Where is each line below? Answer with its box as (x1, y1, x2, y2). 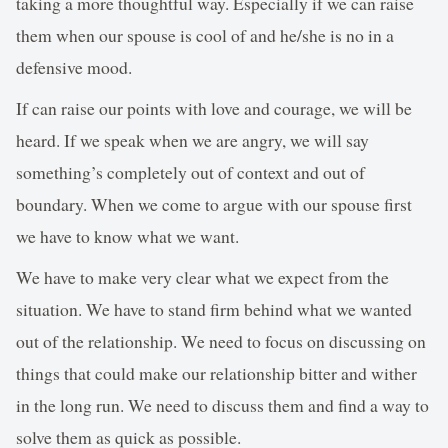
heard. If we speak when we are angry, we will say (16, 127, 369, 152)
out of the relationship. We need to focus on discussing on (16, 328, 426, 353)
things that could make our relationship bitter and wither (16, 360, 417, 385)
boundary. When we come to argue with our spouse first (16, 191, 412, 216)
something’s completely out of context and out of (16, 159, 365, 184)
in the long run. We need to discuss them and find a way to (16, 392, 429, 417)
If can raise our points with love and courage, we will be (16, 95, 412, 120)
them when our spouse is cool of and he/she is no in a (16, 23, 394, 48)
